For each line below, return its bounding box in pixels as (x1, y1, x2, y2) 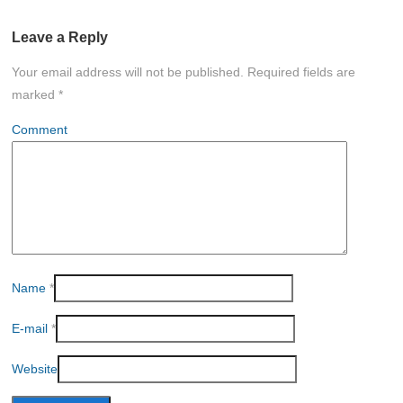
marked (12, 87, 58, 103)
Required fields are (244, 65, 355, 80)
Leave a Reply (12, 28, 108, 45)
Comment (12, 122, 67, 138)
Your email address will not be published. (12, 65, 244, 80)
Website (12, 362, 58, 377)
